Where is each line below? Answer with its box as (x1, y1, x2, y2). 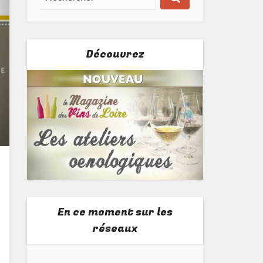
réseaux (92, 221, 138, 237)
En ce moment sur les (58, 204, 173, 220)
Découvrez (86, 46, 144, 62)
